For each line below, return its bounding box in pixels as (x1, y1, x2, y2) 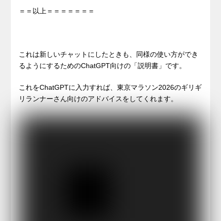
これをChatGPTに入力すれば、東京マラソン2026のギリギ (19, 83, 202, 91)
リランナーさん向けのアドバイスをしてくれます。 (19, 94, 178, 103)
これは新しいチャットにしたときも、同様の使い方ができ (19, 50, 199, 58)
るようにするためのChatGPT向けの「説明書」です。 (19, 61, 186, 70)
